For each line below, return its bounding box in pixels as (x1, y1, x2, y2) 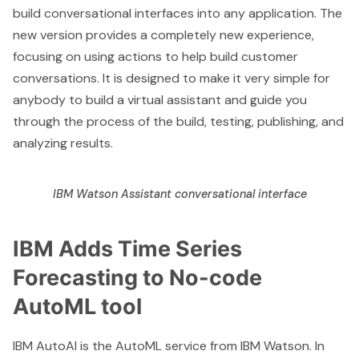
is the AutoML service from (77, 337, 240, 354)
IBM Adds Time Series (13, 236, 242, 263)
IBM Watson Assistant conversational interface (52, 187, 307, 202)
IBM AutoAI (13, 337, 77, 354)
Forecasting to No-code (13, 264, 262, 292)
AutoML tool (13, 293, 142, 321)
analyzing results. (13, 135, 113, 152)
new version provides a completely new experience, (13, 26, 314, 44)
